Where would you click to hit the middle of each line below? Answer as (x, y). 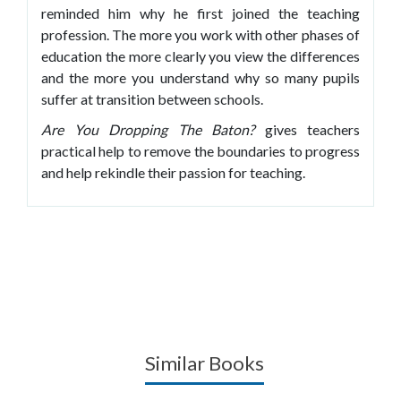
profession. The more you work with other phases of (200, 34)
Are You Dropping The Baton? (148, 129)
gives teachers (307, 129)
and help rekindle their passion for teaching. (173, 172)
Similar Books (204, 363)
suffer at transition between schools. (152, 98)
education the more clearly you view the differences (200, 55)
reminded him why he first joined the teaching (200, 13)
